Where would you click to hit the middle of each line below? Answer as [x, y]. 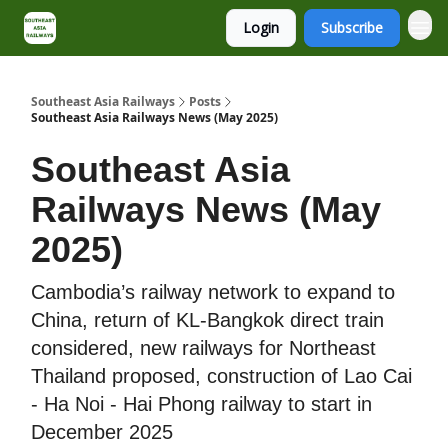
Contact [153, 29]
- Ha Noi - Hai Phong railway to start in [201, 404]
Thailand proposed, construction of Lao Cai [221, 376]
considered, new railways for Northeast [203, 348]
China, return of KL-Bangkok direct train [207, 320]
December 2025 [102, 432]
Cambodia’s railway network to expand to [213, 292]
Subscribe [352, 27]
